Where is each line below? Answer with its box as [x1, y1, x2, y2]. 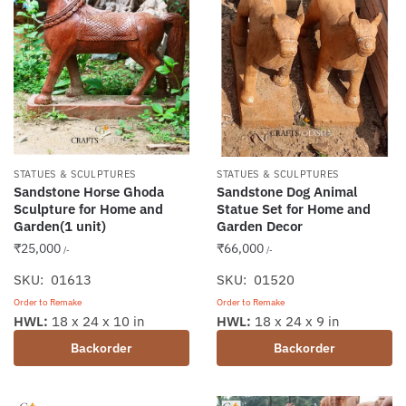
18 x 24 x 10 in [48, 312, 145, 330]
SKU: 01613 [14, 270, 92, 288]
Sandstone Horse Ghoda [14, 182, 164, 200]
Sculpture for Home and [14, 199, 163, 217]
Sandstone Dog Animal [217, 182, 357, 200]
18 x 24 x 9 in [251, 312, 340, 330]
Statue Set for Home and [217, 199, 371, 217]
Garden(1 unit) [14, 217, 106, 235]
